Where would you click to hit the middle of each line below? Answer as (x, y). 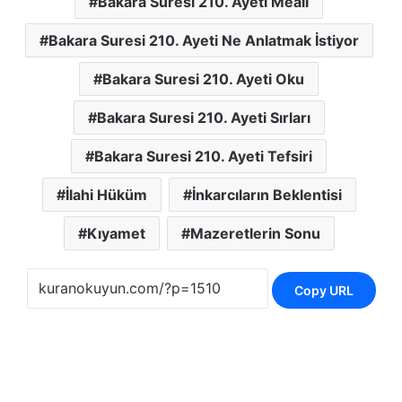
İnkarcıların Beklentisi (267, 195)
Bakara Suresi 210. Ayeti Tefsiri (203, 157)
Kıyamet (116, 234)
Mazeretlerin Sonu (255, 234)
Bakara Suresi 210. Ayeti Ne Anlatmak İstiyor (203, 41)
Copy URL (323, 290)
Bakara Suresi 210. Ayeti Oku (203, 79)
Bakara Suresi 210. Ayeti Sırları (203, 118)
